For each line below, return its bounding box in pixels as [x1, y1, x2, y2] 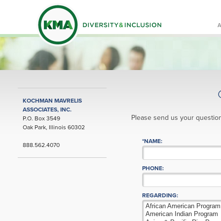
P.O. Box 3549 [23, 115, 60, 122]
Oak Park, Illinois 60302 [23, 124, 85, 131]
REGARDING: [142, 191, 178, 199]
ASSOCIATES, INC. [23, 106, 72, 113]
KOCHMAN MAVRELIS [23, 97, 82, 104]
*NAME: [142, 137, 162, 145]
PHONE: [142, 164, 164, 172]
